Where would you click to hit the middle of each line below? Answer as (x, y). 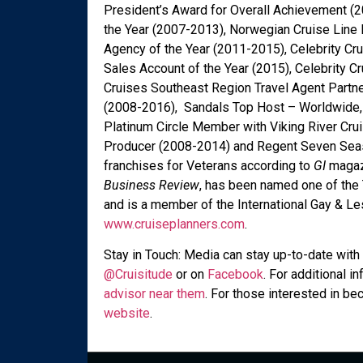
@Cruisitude (138, 275)
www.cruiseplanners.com (174, 224)
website (126, 314)
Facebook (235, 275)
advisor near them (154, 294)
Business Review (151, 185)
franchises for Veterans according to (208, 166)
